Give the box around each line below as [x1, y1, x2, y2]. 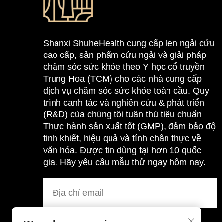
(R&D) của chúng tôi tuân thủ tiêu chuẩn [43, 110, 202, 119]
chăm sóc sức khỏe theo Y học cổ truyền [43, 62, 205, 72]
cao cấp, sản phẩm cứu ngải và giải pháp [43, 50, 206, 60]
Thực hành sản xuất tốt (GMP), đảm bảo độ [43, 121, 216, 131]
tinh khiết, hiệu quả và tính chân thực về [43, 133, 201, 143]
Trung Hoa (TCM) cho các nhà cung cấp [43, 74, 202, 84]
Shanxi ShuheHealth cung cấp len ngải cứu [43, 38, 215, 48]
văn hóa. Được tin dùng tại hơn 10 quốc [43, 145, 201, 155]
